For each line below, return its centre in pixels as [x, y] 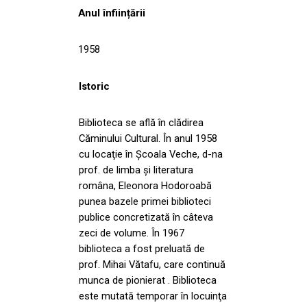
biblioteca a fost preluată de [142, 248]
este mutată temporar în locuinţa [153, 296]
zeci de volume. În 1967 [132, 233]
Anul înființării [112, 13]
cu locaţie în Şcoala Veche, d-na [151, 154]
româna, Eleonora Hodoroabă [145, 185]
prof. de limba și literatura [136, 170]
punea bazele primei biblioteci [145, 201]
